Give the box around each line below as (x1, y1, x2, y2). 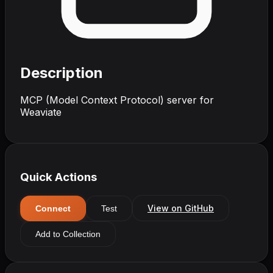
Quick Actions (20, 169, 97, 184)
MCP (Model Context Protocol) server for (20, 93, 214, 106)
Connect (35, 203, 71, 213)
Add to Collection (35, 229, 101, 239)
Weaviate (20, 105, 62, 118)
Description (20, 63, 103, 82)
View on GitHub (147, 203, 214, 214)
